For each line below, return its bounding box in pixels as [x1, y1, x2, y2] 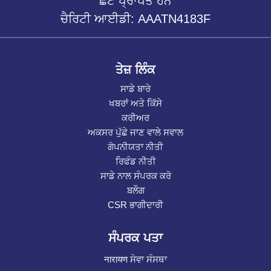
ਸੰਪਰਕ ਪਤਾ [108, 231, 163, 245]
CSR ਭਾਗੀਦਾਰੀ [108, 200, 163, 211]
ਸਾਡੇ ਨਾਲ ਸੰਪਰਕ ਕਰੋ [100, 171, 171, 181]
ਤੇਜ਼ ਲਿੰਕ [116, 63, 155, 77]
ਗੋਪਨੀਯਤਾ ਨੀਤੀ [108, 142, 163, 152]
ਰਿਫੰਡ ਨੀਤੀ [115, 156, 156, 167]
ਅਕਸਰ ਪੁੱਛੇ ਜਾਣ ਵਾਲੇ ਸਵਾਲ [88, 127, 183, 138]
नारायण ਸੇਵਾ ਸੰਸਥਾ [104, 254, 167, 265]
